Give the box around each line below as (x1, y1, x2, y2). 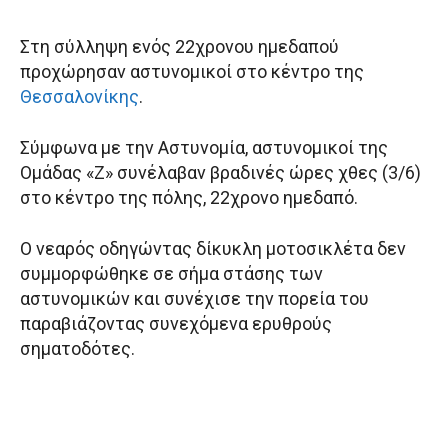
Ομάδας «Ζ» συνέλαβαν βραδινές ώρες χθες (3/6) (20, 162, 421, 184)
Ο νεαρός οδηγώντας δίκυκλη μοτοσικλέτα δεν (20, 238, 406, 260)
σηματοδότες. (20, 338, 135, 360)
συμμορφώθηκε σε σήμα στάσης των (20, 263, 323, 285)
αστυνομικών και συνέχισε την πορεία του (20, 288, 369, 310)
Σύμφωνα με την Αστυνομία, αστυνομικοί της (20, 137, 388, 159)
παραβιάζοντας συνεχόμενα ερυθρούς (20, 313, 332, 335)
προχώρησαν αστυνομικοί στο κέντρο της (20, 61, 364, 83)
